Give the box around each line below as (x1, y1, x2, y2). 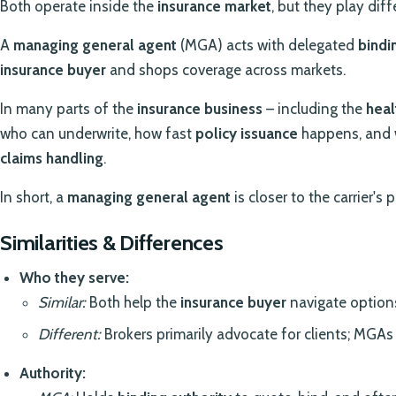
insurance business (137, 100, 263, 118)
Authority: (19, 364, 86, 383)
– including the (263, 100, 366, 118)
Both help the (86, 293, 181, 312)
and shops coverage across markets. (106, 61, 346, 80)
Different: (38, 325, 102, 344)
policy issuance (195, 125, 298, 143)
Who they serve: (19, 269, 129, 287)
